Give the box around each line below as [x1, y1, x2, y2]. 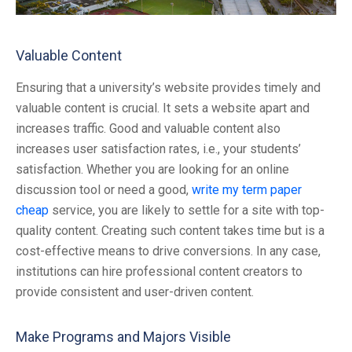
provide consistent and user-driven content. [16, 284, 254, 300]
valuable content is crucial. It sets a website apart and [16, 101, 310, 116]
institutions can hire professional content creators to [16, 264, 302, 280]
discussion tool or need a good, [16, 182, 192, 198]
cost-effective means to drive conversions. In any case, [16, 244, 321, 259]
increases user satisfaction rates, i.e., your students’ [16, 141, 301, 157]
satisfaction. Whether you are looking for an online [16, 162, 289, 178]
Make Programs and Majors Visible [16, 328, 231, 346]
